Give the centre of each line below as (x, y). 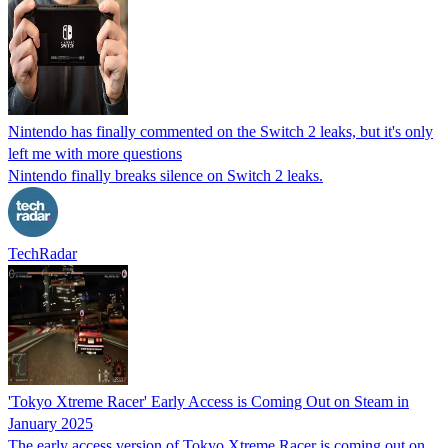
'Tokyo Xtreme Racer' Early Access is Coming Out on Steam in (208, 401)
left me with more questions (95, 153)
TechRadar (42, 253)
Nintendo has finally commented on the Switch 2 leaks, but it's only (220, 131)
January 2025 (50, 423)
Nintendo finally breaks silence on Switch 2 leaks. (165, 175)
